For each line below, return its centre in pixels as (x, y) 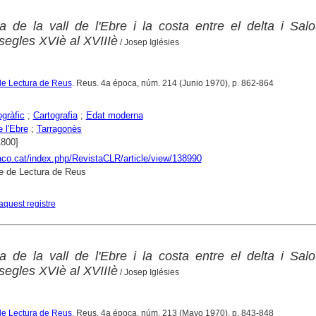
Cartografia (55, 115)
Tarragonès (59, 128)
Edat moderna (114, 115)
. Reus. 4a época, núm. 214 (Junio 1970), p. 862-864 (172, 83)
